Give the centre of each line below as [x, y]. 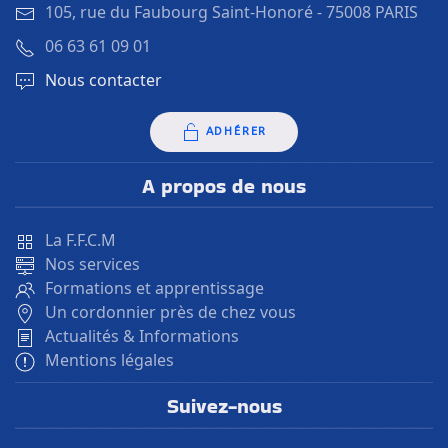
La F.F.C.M [80, 240]
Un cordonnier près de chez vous [170, 312]
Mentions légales [109, 360]
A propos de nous [224, 185]
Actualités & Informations [142, 336]
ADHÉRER [236, 131]
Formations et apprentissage [154, 288]
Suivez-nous [224, 406]
